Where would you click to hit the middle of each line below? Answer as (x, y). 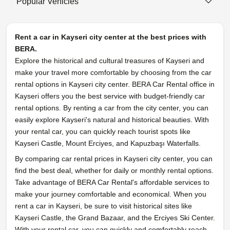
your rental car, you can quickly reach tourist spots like (103, 132)
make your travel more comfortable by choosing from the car (113, 73)
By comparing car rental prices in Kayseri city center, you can (114, 159)
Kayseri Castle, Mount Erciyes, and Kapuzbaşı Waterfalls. (108, 143)
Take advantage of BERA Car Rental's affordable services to (112, 183)
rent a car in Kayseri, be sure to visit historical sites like (103, 206)
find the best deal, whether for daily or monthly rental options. (114, 171)
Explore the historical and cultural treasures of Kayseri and (110, 61)
